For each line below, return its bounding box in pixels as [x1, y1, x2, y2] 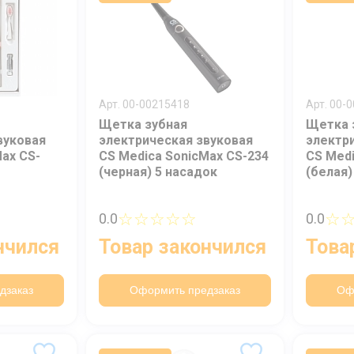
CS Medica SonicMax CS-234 [99, 148, 269, 164]
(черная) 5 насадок [99, 164, 217, 179]
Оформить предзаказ [130, 284, 240, 297]
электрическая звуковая [99, 132, 253, 148]
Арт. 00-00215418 [99, 97, 190, 111]
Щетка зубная [99, 116, 187, 132]
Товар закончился [99, 235, 266, 258]
